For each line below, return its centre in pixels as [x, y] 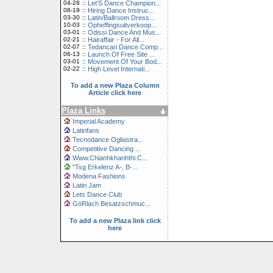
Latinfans [86, 130]
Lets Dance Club [97, 194]
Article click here [115, 93]
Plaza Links [83, 111]
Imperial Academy [99, 121]
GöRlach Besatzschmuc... [112, 204]
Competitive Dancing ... [107, 149]
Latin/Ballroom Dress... [121, 18]
